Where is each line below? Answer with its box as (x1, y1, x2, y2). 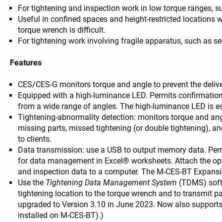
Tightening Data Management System (46, 178, 177, 188)
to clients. (18, 134, 52, 144)
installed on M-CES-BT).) (18, 211, 104, 221)
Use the (18, 178, 46, 188)
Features (10, 58, 42, 68)
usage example (62, 19, 116, 29)
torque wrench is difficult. (18, 25, 106, 35)
